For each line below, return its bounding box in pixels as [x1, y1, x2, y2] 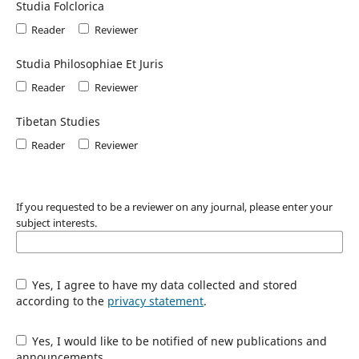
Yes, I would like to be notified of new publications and [29, 333, 328, 349]
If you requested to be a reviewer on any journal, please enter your [15, 199, 333, 214]
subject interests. [15, 215, 97, 230]
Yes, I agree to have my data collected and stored [29, 276, 298, 292]
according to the [15, 292, 107, 309]
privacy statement [107, 292, 204, 309]
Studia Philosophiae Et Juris [15, 56, 163, 72]
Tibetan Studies [15, 113, 100, 129]
